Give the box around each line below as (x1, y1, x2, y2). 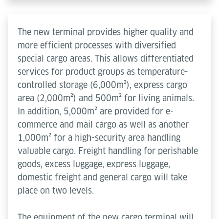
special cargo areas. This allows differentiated (18, 53, 194, 64)
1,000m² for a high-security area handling (18, 132, 180, 143)
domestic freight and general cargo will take (18, 172, 187, 182)
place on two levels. (18, 185, 94, 196)
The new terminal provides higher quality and (18, 26, 194, 37)
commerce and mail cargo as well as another (18, 119, 189, 130)
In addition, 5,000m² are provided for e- (18, 106, 174, 116)
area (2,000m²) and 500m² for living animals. (18, 92, 194, 103)
